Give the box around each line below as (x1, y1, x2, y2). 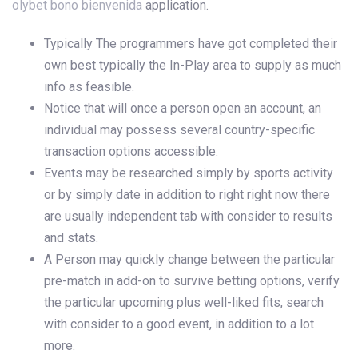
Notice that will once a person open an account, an (44, 100, 321, 116)
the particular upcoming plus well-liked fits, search (44, 294, 324, 310)
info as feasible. (44, 78, 134, 94)
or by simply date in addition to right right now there (44, 186, 330, 202)
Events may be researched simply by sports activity (44, 165, 333, 181)
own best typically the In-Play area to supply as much (44, 57, 341, 73)
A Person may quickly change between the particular (44, 251, 335, 267)
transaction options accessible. (44, 143, 218, 159)
